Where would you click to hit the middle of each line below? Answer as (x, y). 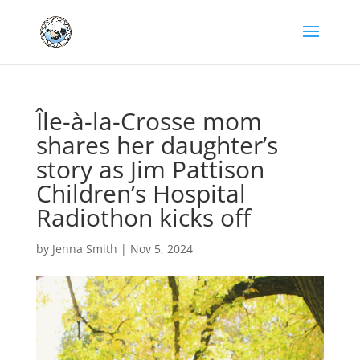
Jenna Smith (84, 249)
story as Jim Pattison (150, 169)
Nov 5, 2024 (161, 249)
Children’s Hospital (141, 193)
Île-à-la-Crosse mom (149, 121)
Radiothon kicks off (143, 217)
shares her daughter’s (157, 145)
